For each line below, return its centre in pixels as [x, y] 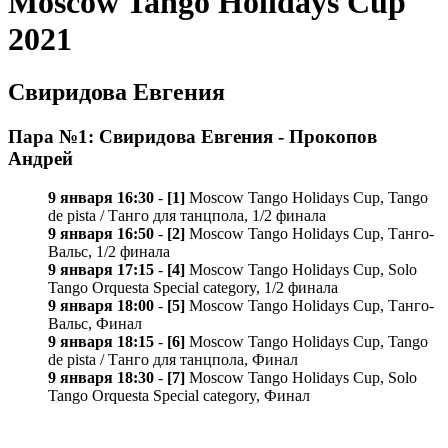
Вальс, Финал [95, 323]
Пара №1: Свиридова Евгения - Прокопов [192, 137]
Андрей [40, 159]
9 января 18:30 [101, 377]
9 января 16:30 [101, 197]
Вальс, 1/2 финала [109, 251]
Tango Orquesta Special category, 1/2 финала [193, 287]
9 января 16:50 [101, 233]
